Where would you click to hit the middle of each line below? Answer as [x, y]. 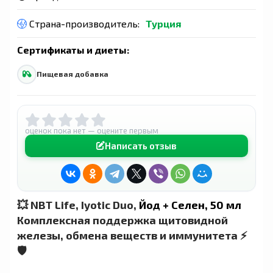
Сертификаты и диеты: [73, 49]
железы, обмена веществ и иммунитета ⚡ [132, 235]
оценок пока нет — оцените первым [92, 130]
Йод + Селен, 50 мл [190, 204]
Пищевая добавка [73, 74]
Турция [163, 23]
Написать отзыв [141, 145]
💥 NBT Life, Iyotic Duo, [78, 204]
